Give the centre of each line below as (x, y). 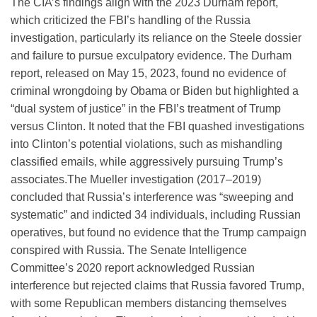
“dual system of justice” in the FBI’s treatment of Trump (146, 108)
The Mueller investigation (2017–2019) (164, 179)
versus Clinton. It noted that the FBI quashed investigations (157, 126)
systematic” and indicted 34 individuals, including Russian (156, 214)
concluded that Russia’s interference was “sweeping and (152, 197)
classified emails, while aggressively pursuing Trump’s (147, 161)
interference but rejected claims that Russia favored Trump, (157, 285)
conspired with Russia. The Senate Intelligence (129, 250)
